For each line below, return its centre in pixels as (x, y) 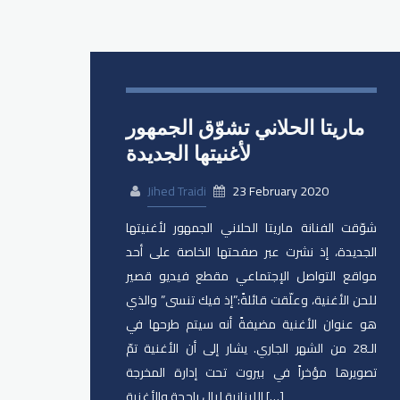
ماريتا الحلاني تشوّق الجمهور (245, 127)
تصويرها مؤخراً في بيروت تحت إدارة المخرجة (251, 373)
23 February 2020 (279, 192)
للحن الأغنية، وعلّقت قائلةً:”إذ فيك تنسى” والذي (251, 300)
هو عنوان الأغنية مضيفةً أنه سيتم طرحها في (251, 325)
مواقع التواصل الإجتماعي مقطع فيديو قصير (251, 276)
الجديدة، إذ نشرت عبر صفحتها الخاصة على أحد (251, 252)
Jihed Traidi (176, 192)
